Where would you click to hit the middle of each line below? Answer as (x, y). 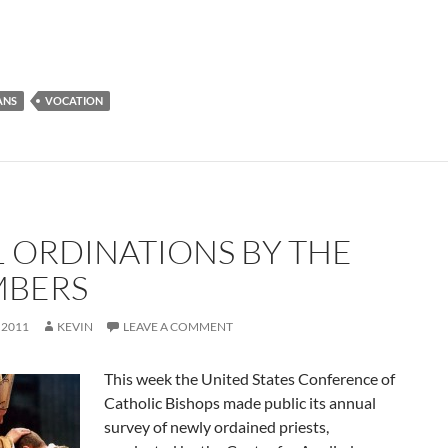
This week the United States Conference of (249, 378)
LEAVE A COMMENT (178, 326)
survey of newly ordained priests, (216, 426)
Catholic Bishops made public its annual (240, 402)
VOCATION (74, 100)
